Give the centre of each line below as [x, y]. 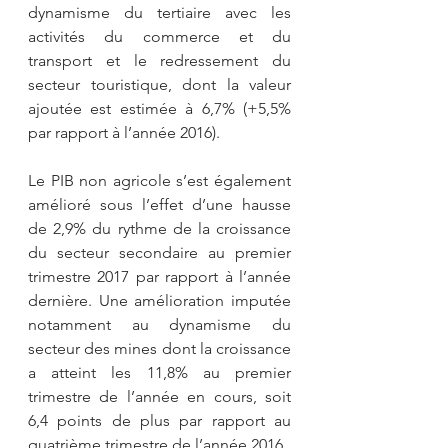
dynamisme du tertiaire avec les [159, 12]
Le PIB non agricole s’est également [159, 180]
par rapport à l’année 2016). [124, 132]
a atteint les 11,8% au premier [159, 372]
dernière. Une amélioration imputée [159, 300]
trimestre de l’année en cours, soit [159, 396]
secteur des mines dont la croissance [159, 348]
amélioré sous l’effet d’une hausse [159, 204]
